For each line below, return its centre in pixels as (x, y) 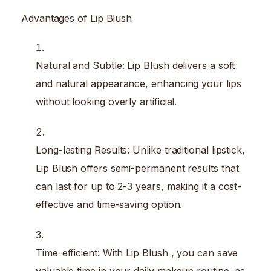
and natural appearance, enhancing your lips (139, 84)
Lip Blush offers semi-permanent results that (137, 168)
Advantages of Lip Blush (77, 18)
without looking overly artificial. (106, 102)
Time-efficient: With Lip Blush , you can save (137, 253)
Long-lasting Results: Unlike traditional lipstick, (141, 150)
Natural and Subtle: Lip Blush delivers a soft (135, 66)
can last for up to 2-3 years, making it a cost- (139, 187)
